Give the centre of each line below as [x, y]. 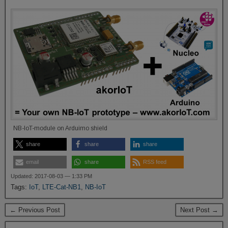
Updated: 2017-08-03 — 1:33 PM [51, 176]
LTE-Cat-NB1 [62, 187]
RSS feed [155, 162]
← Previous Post [35, 210]
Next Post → [199, 210]
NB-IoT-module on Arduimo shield [60, 128]
